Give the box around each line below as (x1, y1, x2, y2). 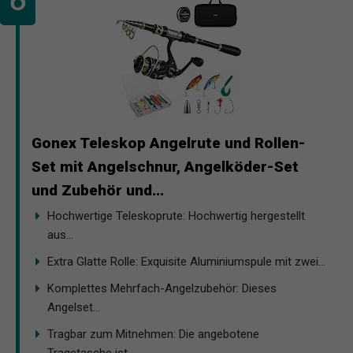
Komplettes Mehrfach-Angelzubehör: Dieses (47, 281, 277, 295)
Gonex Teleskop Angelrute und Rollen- (32, 133, 306, 152)
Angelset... (47, 299, 100, 314)
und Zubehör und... (32, 180, 164, 199)
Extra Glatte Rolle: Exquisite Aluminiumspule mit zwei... (47, 254, 325, 269)
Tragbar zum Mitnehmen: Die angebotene (47, 326, 259, 341)
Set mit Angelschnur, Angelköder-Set (32, 157, 299, 176)
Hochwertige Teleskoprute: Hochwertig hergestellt (47, 208, 305, 223)
